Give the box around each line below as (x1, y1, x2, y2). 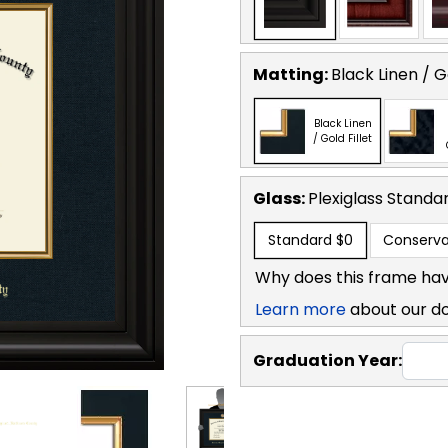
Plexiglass (308, 186, 387, 210)
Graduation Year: (253, 348, 402, 372)
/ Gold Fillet (313, 130, 372, 146)
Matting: (253, 62, 331, 86)
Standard (268, 229, 332, 250)
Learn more (255, 297, 346, 321)
